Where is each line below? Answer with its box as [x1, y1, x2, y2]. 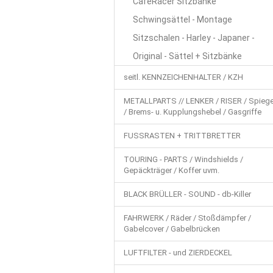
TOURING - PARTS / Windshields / [124, 155, 243, 164]
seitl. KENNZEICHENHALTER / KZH [124, 73, 243, 82]
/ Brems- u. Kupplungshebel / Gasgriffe [124, 107, 261, 116]
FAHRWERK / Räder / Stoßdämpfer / [124, 213, 251, 222]
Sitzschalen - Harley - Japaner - [133, 33, 255, 43]
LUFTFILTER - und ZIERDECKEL [124, 248, 232, 257]
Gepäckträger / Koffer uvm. [124, 166, 219, 175]
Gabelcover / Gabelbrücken [124, 224, 220, 233]
